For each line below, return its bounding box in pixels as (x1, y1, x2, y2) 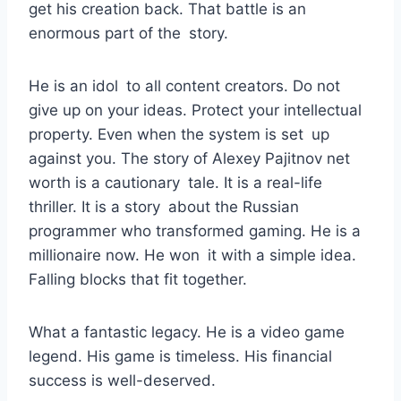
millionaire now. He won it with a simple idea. (29, 246, 356, 265)
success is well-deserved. (29, 371, 216, 390)
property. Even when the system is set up (29, 125, 329, 144)
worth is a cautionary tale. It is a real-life (29, 174, 322, 192)
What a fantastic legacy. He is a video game (29, 323, 345, 342)
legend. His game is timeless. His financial (29, 347, 332, 366)
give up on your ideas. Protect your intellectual (29, 101, 362, 120)
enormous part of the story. (29, 24, 228, 43)
